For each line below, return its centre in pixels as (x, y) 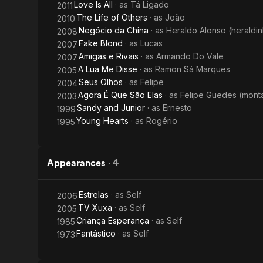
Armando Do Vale (190, 56)
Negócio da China (114, 30)
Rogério (162, 121)
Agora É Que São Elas (120, 95)
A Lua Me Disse (108, 69)
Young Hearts (102, 121)
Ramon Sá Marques (193, 69)
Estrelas (94, 195)
